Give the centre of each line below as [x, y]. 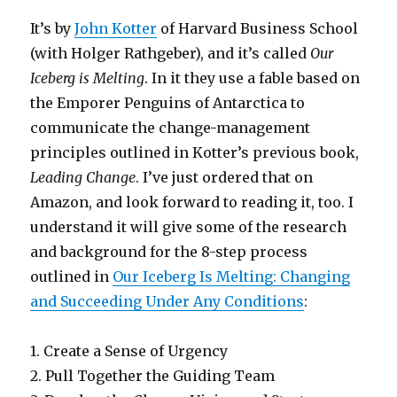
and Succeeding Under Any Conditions [167, 301]
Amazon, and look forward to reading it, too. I [192, 202]
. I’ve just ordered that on [225, 177]
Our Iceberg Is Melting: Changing [232, 276]
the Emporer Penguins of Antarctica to [168, 103]
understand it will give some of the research [189, 227]
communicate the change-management [171, 128]
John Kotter [116, 28]
